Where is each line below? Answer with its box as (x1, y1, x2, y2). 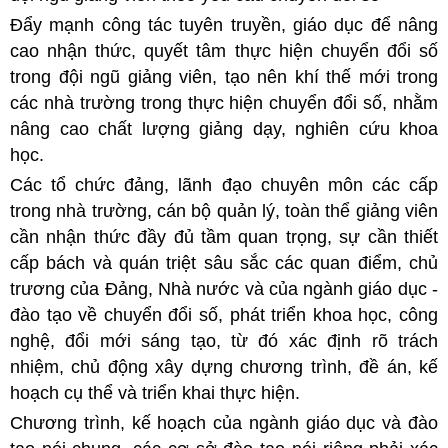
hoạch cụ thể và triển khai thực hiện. (10, 382, 300, 403)
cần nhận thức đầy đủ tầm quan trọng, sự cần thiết (10, 226, 438, 247)
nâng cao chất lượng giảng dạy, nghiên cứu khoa (10, 118, 438, 139)
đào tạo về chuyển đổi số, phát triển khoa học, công (10, 304, 438, 325)
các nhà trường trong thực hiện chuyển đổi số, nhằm (10, 92, 438, 113)
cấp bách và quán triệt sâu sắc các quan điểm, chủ (10, 252, 438, 273)
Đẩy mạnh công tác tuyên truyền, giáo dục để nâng (10, 14, 438, 35)
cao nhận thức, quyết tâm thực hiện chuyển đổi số (10, 40, 438, 61)
